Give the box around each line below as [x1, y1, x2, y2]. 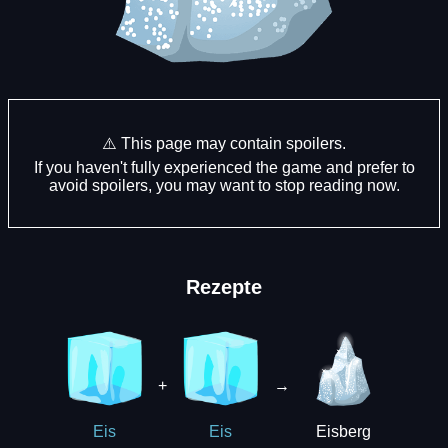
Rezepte [186, 275, 262, 298]
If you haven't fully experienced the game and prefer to [33, 158, 415, 176]
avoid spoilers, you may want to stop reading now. [48, 176, 400, 194]
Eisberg [316, 423, 371, 441]
